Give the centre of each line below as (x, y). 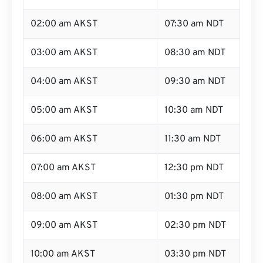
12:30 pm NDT (194, 168)
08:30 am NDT (195, 53)
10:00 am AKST (63, 254)
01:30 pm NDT (194, 197)
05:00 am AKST (64, 110)
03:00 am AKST (64, 53)
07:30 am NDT (194, 24)
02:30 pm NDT (195, 225)
